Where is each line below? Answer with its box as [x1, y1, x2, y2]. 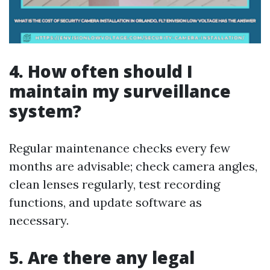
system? [9, 99, 81, 122]
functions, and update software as [9, 195, 202, 210]
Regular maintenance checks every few [9, 140, 230, 155]
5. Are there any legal [9, 246, 195, 269]
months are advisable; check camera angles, [9, 159, 257, 174]
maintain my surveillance [9, 80, 231, 102]
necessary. [9, 213, 69, 228]
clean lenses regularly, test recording [9, 177, 220, 192]
